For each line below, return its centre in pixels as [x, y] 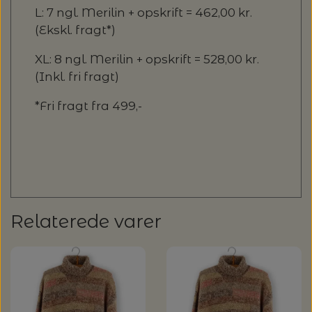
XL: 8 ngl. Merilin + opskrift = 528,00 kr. [147, 59]
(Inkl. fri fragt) [77, 76]
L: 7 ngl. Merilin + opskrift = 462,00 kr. [143, 12]
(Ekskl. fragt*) [75, 30]
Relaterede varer [86, 221]
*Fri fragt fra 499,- [88, 106]
